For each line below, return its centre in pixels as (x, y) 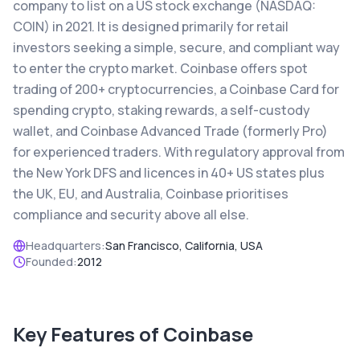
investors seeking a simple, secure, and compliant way (176, 47)
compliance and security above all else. (131, 215)
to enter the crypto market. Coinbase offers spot (160, 68)
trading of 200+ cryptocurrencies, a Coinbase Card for (176, 89)
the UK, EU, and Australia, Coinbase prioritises (151, 194)
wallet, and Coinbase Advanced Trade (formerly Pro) (170, 131)
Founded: (51, 262)
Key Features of (88, 334)
